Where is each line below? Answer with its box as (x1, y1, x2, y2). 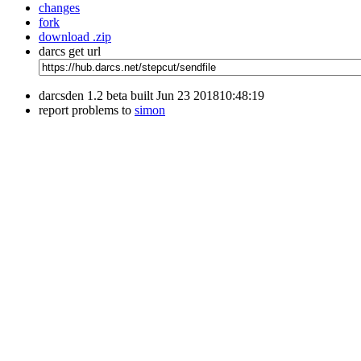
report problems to (39, 102, 135, 117)
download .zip (39, 29, 111, 44)
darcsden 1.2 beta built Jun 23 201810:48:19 (39, 88, 264, 102)
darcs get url (39, 44, 101, 58)
